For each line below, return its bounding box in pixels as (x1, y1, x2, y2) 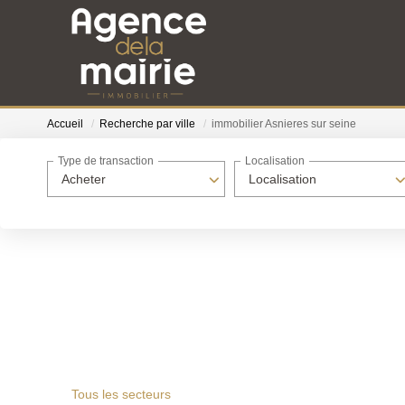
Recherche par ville (99, 118, 195, 131)
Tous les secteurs (71, 386, 171, 401)
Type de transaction (58, 155, 154, 168)
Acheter (61, 172, 106, 186)
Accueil (47, 118, 83, 131)
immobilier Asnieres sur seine (212, 118, 356, 131)
